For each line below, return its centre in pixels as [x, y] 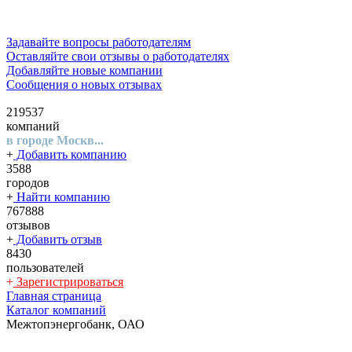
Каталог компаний [56, 310]
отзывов [28, 225]
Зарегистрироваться [68, 282]
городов [28, 183]
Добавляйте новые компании [84, 70]
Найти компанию [62, 197]
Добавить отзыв [58, 239]
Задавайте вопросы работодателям [99, 42]
